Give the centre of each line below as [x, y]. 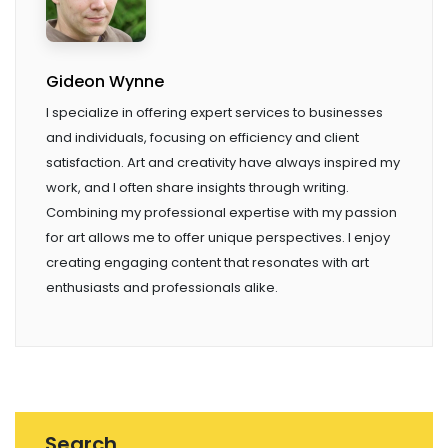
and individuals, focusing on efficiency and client [202, 138]
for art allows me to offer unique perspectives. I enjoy [218, 238]
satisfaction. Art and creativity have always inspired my [223, 163]
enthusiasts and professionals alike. [162, 288]
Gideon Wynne [105, 82]
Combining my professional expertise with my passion [221, 213]
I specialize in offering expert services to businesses [214, 113]
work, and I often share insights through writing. [197, 188]
